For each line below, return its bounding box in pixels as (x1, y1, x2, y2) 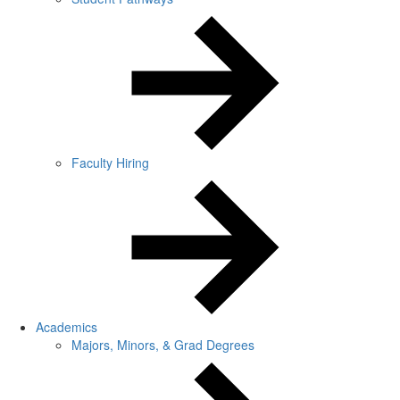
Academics (36, 318, 97, 336)
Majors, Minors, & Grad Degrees (71, 336, 254, 354)
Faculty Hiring (71, 154, 149, 171)
